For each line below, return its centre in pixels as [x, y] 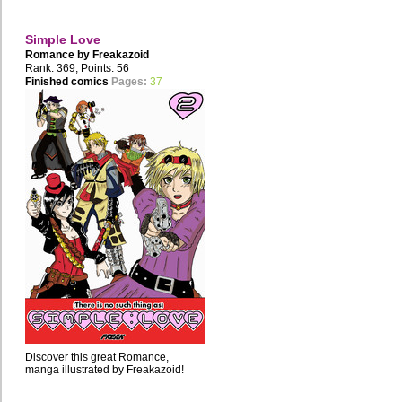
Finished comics [67, 82]
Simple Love [63, 40]
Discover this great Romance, [97, 358]
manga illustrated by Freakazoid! [105, 370]
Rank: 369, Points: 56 [77, 69]
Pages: [129, 82]
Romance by [59, 55]
